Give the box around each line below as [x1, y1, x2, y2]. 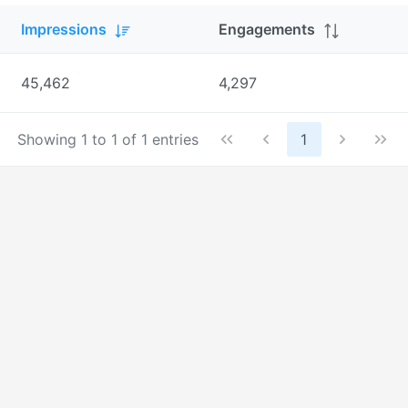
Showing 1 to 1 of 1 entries [16, 130, 199, 149]
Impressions [21, 20, 107, 38]
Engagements [219, 20, 315, 38]
